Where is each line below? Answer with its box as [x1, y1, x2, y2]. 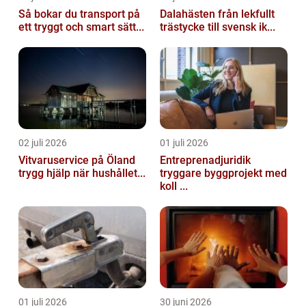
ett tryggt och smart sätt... [18, 20, 144, 34]
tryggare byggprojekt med [160, 167, 287, 180]
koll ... [160, 180, 188, 193]
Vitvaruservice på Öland [18, 154, 135, 167]
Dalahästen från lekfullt [160, 8, 218, 21]
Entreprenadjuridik [160, 154, 251, 167]
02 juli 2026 [18, 137, 67, 149]
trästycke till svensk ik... [160, 20, 275, 34]
